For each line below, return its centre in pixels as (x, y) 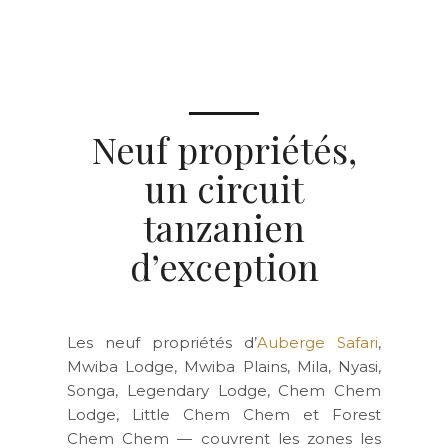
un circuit (224, 187)
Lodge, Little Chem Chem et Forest (224, 414)
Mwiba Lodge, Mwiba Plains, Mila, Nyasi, (224, 366)
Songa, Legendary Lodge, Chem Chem (224, 390)
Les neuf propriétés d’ (162, 342)
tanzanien (224, 226)
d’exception (224, 265)
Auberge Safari (317, 342)
